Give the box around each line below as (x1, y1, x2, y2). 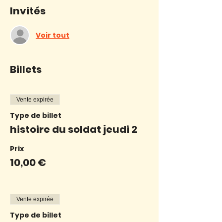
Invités (10, 4, 46, 18)
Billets (10, 62, 42, 76)
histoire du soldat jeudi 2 (10, 122, 137, 136)
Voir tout (36, 30, 69, 40)
